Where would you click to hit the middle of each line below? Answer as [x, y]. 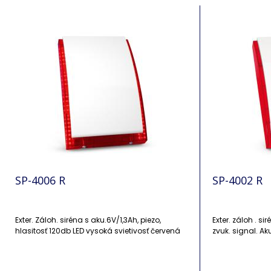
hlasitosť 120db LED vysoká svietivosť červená [133, 231]
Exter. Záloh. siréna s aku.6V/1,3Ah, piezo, [88, 220]
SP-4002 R [237, 180]
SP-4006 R [40, 180]
